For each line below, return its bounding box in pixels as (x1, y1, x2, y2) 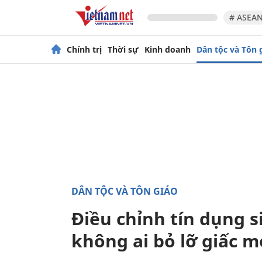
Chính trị (67, 43, 102, 55)
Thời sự (108, 43, 139, 55)
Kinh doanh (144, 43, 191, 55)
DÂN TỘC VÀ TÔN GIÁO (71, 185, 178, 198)
